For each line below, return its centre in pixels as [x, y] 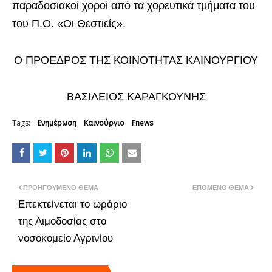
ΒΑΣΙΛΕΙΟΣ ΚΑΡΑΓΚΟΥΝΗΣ [136, 96]
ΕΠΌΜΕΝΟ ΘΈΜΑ [221, 187]
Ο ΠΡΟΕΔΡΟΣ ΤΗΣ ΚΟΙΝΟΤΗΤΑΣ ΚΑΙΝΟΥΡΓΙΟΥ [136, 60]
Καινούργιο [104, 123]
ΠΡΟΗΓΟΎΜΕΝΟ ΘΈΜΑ [61, 187]
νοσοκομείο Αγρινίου [66, 238]
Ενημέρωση [57, 123]
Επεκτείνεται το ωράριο [73, 204]
